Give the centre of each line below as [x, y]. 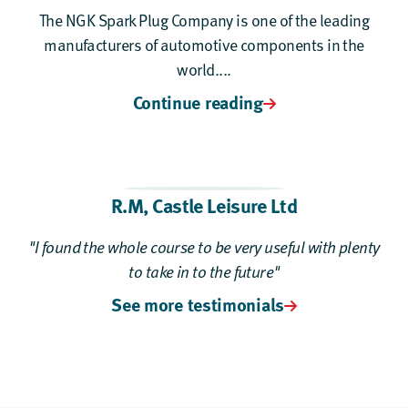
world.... [204, 68]
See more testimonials [198, 303]
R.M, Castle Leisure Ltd [204, 204]
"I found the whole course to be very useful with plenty [204, 246]
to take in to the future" [204, 270]
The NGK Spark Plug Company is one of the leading [204, 19]
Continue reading [198, 101]
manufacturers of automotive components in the [204, 44]
